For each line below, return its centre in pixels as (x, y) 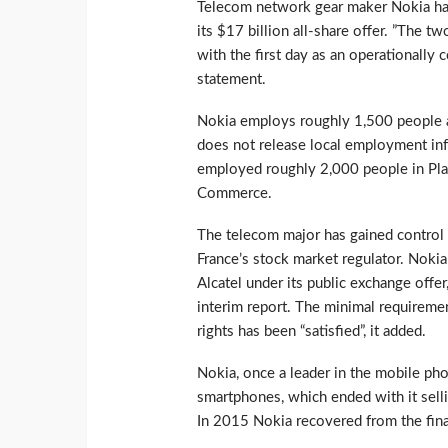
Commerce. (234, 194)
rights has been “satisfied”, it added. (311, 332)
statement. (231, 80)
